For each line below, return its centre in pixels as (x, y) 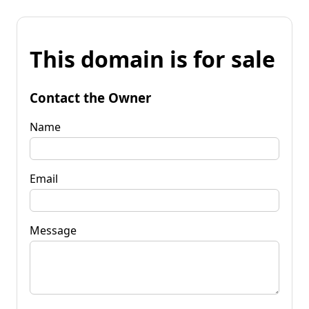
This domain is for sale (152, 59)
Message (53, 230)
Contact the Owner (90, 97)
